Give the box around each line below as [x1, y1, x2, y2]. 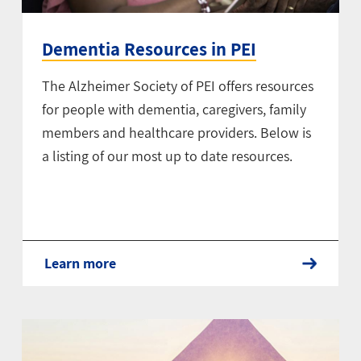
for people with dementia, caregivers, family [41, 100, 306, 119]
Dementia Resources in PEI [41, 37, 256, 62]
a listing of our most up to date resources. [41, 147, 293, 166]
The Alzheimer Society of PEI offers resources [41, 77, 313, 96]
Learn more [44, 254, 116, 273]
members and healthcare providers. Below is [41, 123, 311, 143]
